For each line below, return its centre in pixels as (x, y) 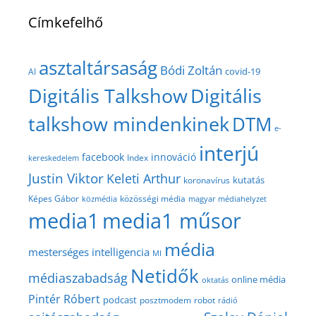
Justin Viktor (66, 178)
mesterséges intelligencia (89, 251)
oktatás (215, 280)
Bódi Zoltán (191, 69)
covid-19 (243, 71)
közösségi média (153, 198)
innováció (174, 157)
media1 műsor (172, 220)
